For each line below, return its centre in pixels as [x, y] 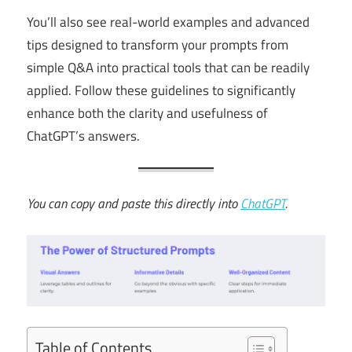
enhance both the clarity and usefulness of [147, 113]
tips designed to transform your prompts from [158, 44]
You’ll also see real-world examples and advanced [168, 22]
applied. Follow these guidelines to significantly [161, 90]
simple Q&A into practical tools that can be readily [168, 67]
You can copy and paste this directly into [134, 203]
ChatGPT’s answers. [83, 136]
